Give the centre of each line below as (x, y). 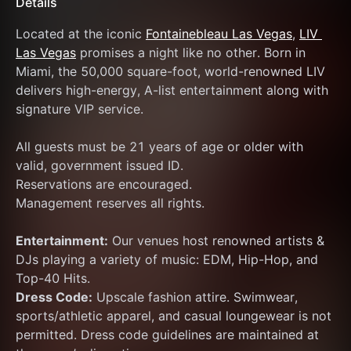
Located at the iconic (81, 34)
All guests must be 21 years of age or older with (159, 147)
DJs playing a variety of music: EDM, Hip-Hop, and (167, 259)
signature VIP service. (80, 109)
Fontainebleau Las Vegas (219, 34)
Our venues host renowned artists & (216, 241)
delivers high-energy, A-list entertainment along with (172, 90)
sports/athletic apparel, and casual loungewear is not (174, 316)
